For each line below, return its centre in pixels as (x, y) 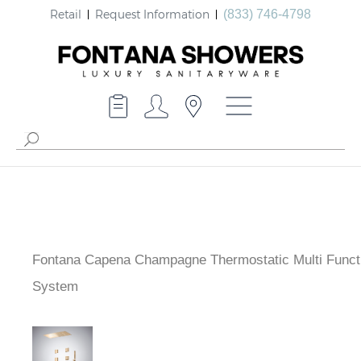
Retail (66, 14)
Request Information (152, 14)
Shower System (80, 287)
